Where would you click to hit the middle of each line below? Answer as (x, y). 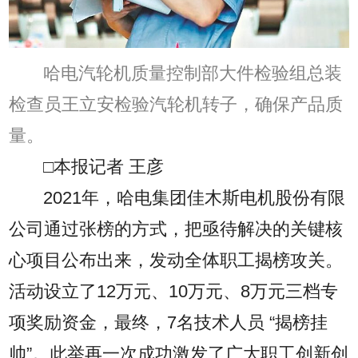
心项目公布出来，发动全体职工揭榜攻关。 (176, 260)
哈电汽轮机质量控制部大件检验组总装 (193, 73)
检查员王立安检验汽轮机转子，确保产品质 (176, 104)
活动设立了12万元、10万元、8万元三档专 (174, 291)
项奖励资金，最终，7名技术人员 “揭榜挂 (169, 322)
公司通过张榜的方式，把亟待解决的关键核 (176, 229)
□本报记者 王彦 (104, 167)
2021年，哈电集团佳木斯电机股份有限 (195, 198)
